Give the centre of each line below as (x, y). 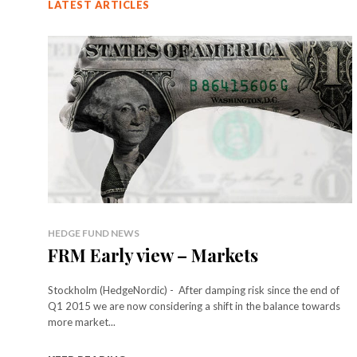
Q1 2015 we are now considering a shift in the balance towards (194, 306)
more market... (82, 322)
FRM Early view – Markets (153, 255)
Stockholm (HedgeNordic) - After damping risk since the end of (194, 290)
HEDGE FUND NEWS (94, 233)
